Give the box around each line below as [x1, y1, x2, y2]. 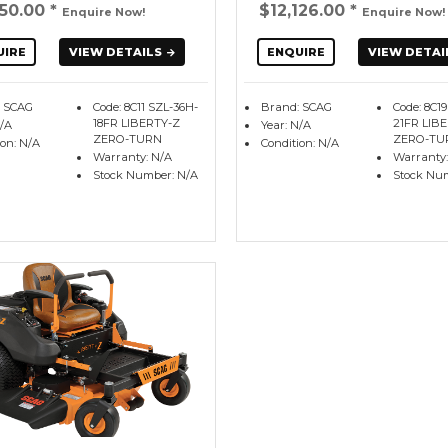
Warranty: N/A [93, 150, 173, 165]
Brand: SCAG [260, 100, 332, 115]
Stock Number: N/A [93, 168, 199, 183]
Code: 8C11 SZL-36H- [93, 100, 199, 115]
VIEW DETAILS [68, 45, 162, 60]
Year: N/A [260, 118, 311, 133]
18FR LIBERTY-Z [93, 116, 181, 131]
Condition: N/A [260, 136, 339, 151]
